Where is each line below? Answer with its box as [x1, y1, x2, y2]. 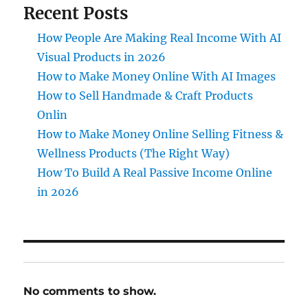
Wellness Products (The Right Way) [37, 146, 230, 160]
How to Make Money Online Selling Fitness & [37, 126, 284, 141]
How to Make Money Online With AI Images [37, 69, 276, 83]
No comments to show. [23, 284, 157, 298]
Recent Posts [23, 2, 129, 24]
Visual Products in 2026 [37, 49, 166, 64]
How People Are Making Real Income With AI [37, 30, 282, 45]
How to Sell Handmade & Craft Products [37, 88, 254, 102]
